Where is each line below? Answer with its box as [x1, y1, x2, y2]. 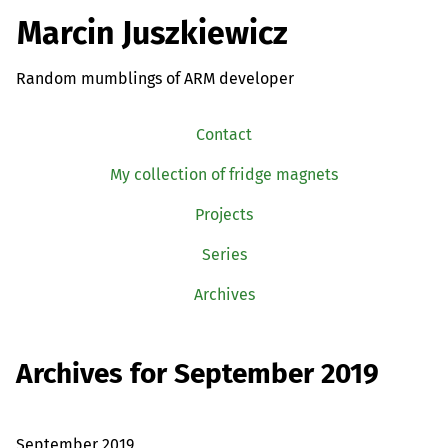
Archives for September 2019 [16, 357, 379, 391]
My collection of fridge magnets [110, 164, 338, 184]
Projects [195, 204, 253, 224]
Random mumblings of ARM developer [16, 68, 294, 88]
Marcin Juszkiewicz [17, 14, 288, 53]
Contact [196, 124, 252, 144]
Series [201, 244, 247, 264]
